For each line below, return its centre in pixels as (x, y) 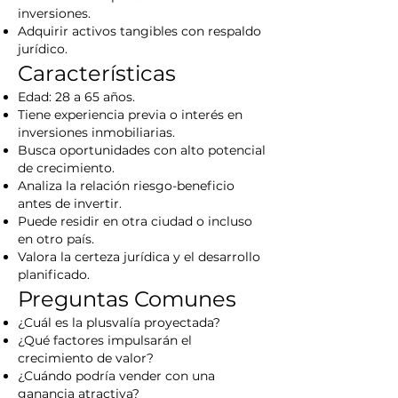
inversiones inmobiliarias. (96, 132)
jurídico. (43, 49)
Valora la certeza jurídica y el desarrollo (139, 257)
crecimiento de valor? (86, 358)
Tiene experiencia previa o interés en (130, 115)
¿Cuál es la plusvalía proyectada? (119, 322)
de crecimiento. (66, 168)
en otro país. (56, 239)
